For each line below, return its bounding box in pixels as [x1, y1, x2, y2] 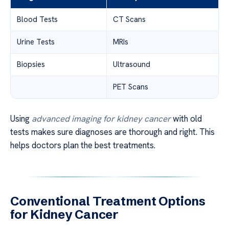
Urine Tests [17, 36, 55, 47]
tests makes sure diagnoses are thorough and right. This [10, 126, 215, 138]
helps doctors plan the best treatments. [10, 139, 155, 151]
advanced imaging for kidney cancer [32, 112, 171, 124]
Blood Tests [17, 14, 58, 25]
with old [171, 112, 202, 124]
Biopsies [17, 59, 45, 70]
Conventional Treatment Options [10, 193, 205, 209]
